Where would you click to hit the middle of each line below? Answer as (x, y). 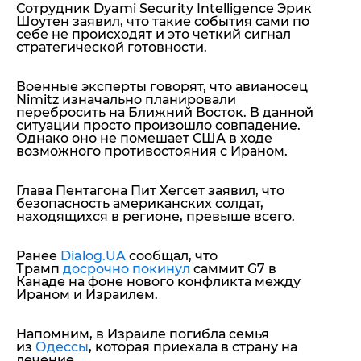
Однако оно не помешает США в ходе (144, 139)
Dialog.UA (93, 256)
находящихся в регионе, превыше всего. (156, 217)
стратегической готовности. (112, 48)
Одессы (62, 347)
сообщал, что (172, 256)
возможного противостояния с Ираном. (152, 151)
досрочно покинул (127, 269)
